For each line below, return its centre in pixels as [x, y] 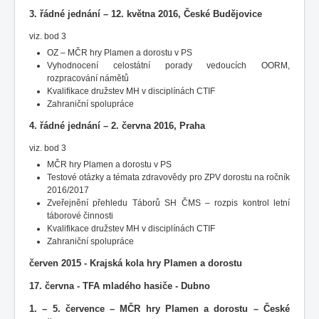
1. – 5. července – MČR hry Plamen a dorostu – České [159, 308]
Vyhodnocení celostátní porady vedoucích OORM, [168, 65]
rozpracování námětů [88, 78]
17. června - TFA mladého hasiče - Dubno [120, 286]
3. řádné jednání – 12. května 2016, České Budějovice [146, 14]
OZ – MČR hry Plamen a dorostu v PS [120, 52]
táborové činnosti [80, 215]
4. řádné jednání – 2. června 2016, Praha [117, 125]
